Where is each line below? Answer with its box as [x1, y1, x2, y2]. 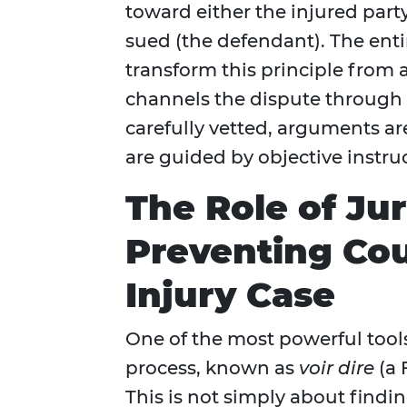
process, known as [125, 357, 299, 380]
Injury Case [125, 273, 335, 317]
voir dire [299, 357, 374, 380]
